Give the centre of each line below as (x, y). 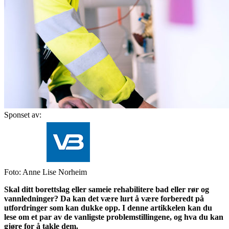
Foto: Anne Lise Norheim (45, 172)
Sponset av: (23, 114)
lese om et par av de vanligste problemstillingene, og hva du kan (114, 217)
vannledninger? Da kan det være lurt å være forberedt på (104, 198)
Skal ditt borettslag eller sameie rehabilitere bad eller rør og (107, 189)
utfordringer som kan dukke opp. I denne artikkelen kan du (108, 208)
